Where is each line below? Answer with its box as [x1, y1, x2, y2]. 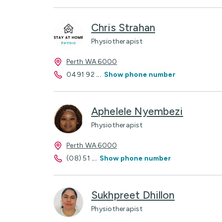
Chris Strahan [91, 21, 155, 34]
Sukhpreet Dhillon [91, 189, 175, 201]
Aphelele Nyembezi [91, 105, 183, 117]
